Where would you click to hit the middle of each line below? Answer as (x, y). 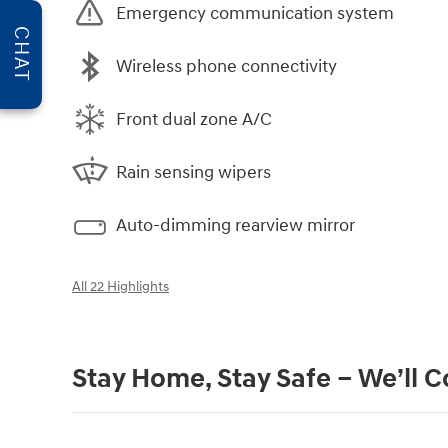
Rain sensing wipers (193, 172)
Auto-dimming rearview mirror (235, 225)
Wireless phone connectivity (226, 66)
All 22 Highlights (120, 287)
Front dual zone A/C (194, 119)
